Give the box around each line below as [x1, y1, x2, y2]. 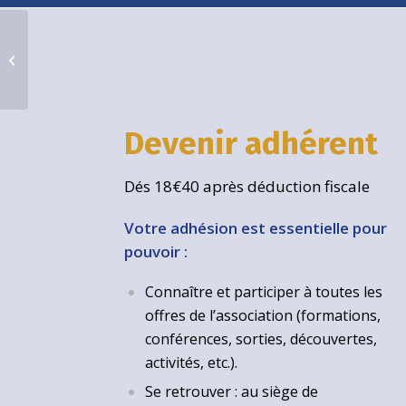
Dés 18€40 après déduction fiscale [124, 175, 371, 197]
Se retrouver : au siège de [145, 381, 319, 401]
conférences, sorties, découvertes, [145, 328, 378, 349]
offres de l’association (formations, [145, 304, 382, 325]
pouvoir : [124, 241, 188, 263]
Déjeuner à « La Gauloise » [32, 50, 179, 67]
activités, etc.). [145, 352, 238, 372]
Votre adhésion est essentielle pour [124, 217, 388, 239]
